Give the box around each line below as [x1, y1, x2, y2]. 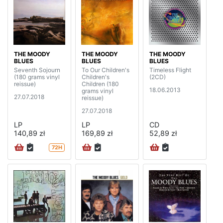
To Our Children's [82, 66, 129, 74]
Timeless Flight [149, 66, 191, 74]
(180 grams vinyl [14, 73, 60, 81]
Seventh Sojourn [14, 66, 60, 74]
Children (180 [82, 80, 119, 88]
